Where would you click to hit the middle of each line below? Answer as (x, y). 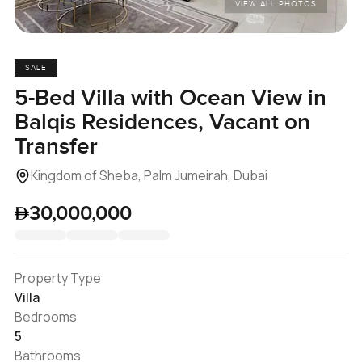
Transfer (56, 146)
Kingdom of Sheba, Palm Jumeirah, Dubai (149, 175)
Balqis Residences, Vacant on (162, 122)
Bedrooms (45, 316)
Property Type (57, 278)
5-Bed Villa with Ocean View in (170, 98)
